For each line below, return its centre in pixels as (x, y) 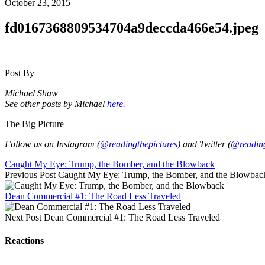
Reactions (24, 241)
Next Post (23, 217)
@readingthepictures (139, 144)
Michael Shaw (31, 93)
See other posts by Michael (56, 104)
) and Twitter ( (204, 144)
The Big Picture (34, 124)
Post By (20, 73)
